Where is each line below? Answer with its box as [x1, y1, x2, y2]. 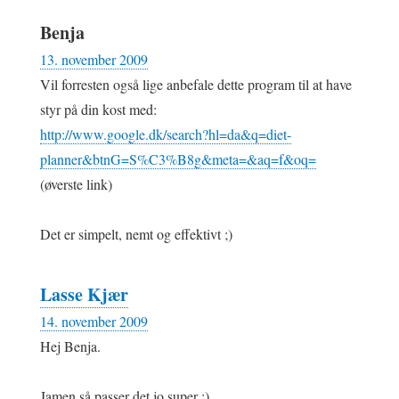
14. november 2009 [40, 311, 148, 330]
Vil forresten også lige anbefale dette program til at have [40, 74, 352, 94]
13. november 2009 [40, 49, 148, 69]
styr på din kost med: [40, 99, 157, 118]
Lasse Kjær [40, 281, 128, 307]
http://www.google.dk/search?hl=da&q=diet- [40, 124, 291, 143]
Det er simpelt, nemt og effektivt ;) [40, 224, 232, 243]
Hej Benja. [40, 336, 101, 355]
